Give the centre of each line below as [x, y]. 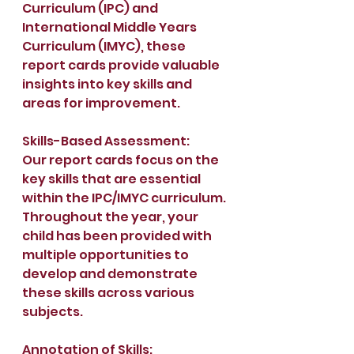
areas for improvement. [102, 103]
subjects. [55, 312]
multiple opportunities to [107, 255]
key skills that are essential [113, 179]
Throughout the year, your [111, 217]
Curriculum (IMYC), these [105, 46]
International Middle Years [111, 27]
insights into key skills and [108, 84]
